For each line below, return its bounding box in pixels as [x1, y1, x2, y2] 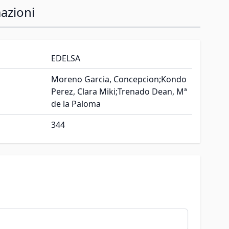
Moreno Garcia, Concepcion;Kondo [51, 74, 187, 85]
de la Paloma [51, 98, 101, 109]
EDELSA [51, 53, 80, 64]
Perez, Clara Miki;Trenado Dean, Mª [51, 86, 187, 97]
